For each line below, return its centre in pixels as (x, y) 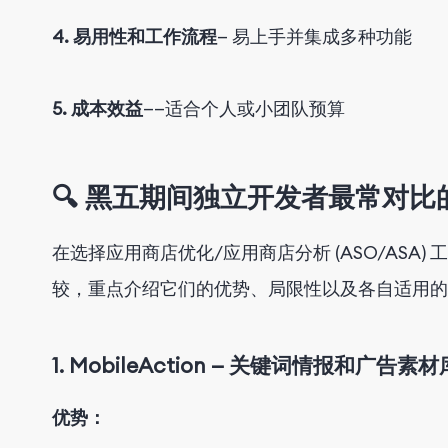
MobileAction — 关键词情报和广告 (233, 366)
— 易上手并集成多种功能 (314, 36)
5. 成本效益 (97, 108)
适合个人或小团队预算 (255, 108)
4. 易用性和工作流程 (134, 36)
